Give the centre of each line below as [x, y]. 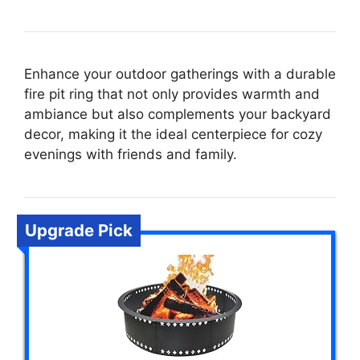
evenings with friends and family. [131, 154]
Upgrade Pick [79, 230]
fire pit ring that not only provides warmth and [172, 94]
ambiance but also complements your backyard [178, 114]
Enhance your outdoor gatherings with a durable [180, 74]
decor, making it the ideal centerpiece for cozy [173, 134]
